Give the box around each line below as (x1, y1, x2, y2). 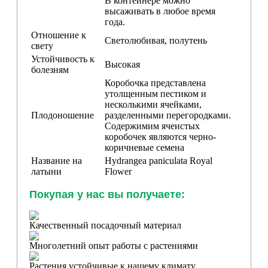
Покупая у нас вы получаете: (29, 188, 185, 200)
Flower (105, 166, 132, 176)
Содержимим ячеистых (105, 120, 200, 131)
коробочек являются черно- (105, 131, 216, 142)
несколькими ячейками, (105, 99, 202, 109)
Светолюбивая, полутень (105, 35, 207, 45)
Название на (31, 155, 82, 166)
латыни (31, 166, 62, 176)
